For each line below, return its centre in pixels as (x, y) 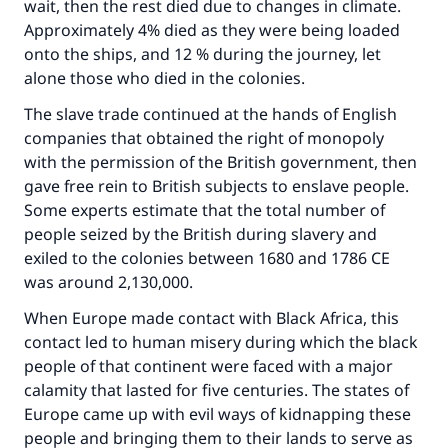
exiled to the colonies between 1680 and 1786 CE (207, 258)
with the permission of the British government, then (220, 162)
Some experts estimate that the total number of (204, 210)
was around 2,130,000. (110, 282)
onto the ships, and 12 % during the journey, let (202, 54)
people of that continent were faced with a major (208, 366)
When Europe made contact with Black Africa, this (211, 318)
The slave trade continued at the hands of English (210, 114)
